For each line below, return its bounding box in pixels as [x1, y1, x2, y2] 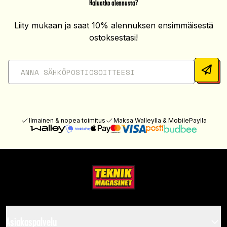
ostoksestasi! [89, 32, 138, 43]
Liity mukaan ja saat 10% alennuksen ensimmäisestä [14, 20, 213, 30]
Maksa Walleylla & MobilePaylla [113, 117, 207, 124]
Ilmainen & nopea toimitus [28, 117, 105, 124]
